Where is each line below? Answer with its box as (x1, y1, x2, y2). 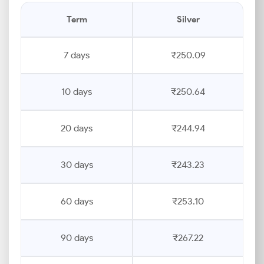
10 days (61, 86, 92, 97)
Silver (176, 14, 200, 25)
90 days (60, 232, 93, 243)
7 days (64, 49, 90, 61)
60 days (60, 196, 93, 207)
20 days (61, 123, 93, 134)
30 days (60, 159, 93, 170)
